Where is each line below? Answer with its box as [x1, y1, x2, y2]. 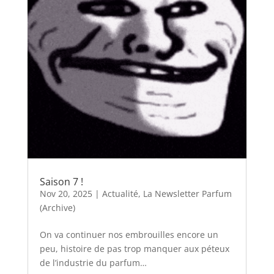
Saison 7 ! [39, 175, 83, 189]
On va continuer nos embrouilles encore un [39, 229, 218, 241]
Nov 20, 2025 [39, 188, 92, 200]
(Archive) [39, 202, 75, 214]
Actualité [102, 188, 138, 200]
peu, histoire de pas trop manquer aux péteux [39, 243, 229, 255]
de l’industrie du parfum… [39, 257, 147, 269]
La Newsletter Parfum [143, 188, 232, 200]
